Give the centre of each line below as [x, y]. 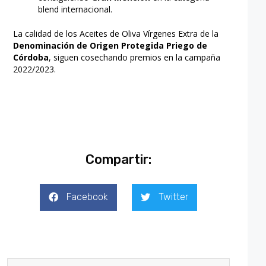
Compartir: [119, 159]
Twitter [174, 197]
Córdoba [31, 57]
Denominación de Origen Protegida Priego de [110, 45]
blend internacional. [75, 9]
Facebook [88, 197]
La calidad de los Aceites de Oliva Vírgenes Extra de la [116, 33]
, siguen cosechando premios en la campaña [135, 57]
